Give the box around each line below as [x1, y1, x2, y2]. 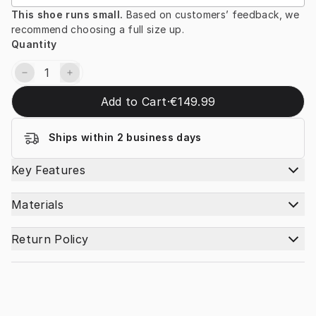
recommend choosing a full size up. [11, 23, 184, 36]
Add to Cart [100, 95, 167, 109]
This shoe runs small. [11, 8, 126, 21]
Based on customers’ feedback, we [126, 8, 299, 21]
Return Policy [11, 232, 89, 247]
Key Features [11, 163, 86, 178]
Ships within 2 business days [49, 131, 202, 144]
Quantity [11, 38, 57, 51]
